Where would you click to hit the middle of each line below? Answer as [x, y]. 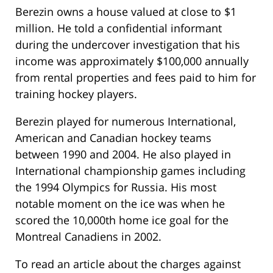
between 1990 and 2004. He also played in [123, 154]
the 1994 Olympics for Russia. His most [116, 187]
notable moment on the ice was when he [120, 203]
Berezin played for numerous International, [126, 121]
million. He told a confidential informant [119, 28]
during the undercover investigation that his [128, 44]
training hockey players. [76, 94]
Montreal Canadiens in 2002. [88, 236]
